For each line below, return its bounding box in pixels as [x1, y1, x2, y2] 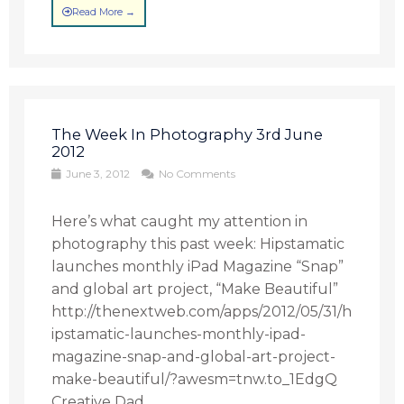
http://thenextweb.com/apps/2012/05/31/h [51, 303, 353, 320]
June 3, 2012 [63, 167, 133, 180]
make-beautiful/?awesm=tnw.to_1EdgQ [51, 371, 338, 388]
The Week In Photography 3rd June [51, 125, 324, 143]
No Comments [156, 167, 236, 180]
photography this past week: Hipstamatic [51, 235, 345, 252]
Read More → [72, 5, 136, 18]
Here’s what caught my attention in [51, 213, 308, 230]
